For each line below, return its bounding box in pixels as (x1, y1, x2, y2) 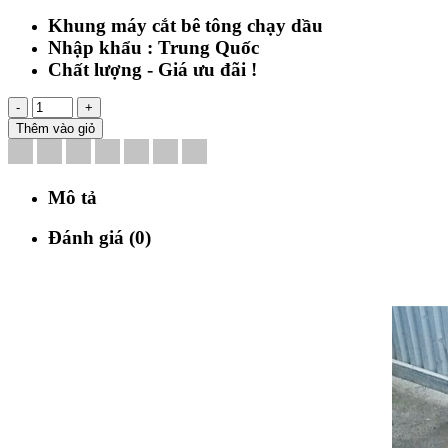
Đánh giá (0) (48, 227, 151, 249)
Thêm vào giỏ (16, 120, 95, 136)
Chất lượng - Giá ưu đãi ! (48, 58, 257, 80)
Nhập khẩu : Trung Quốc (48, 36, 259, 58)
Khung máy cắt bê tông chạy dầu (48, 14, 323, 36)
